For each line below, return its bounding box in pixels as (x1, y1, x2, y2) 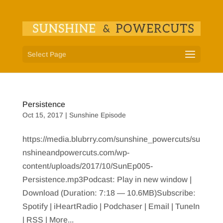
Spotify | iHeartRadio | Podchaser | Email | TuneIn (22, 202, 200, 211)
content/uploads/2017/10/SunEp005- (22, 162, 153, 170)
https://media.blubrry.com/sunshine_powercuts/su (22, 135, 200, 143)
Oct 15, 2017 (22, 111, 63, 119)
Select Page (27, 50, 66, 58)
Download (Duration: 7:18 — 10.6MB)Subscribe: (22, 189, 196, 197)
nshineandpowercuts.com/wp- (22, 148, 129, 157)
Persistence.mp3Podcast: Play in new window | (22, 175, 192, 184)
